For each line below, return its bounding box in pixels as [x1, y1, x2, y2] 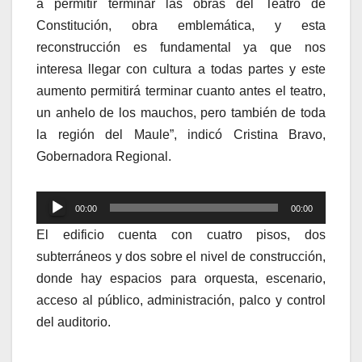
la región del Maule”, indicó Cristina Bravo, [36, 127, 326, 141]
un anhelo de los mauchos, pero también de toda [36, 105, 326, 120]
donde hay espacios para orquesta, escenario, [36, 271, 326, 285]
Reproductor [36, 194, 107, 208]
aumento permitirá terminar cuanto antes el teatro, [36, 83, 326, 98]
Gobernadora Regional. [36, 149, 171, 163]
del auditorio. [36, 314, 111, 329]
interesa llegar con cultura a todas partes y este [36, 61, 326, 76]
